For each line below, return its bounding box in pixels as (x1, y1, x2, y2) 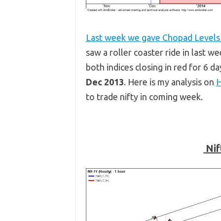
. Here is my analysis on (123, 77, 216, 87)
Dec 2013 (85, 77, 124, 87)
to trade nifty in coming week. (85, 92, 203, 102)
